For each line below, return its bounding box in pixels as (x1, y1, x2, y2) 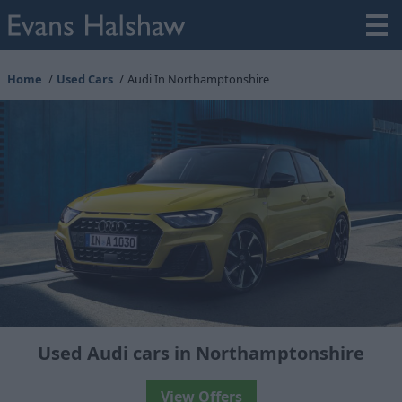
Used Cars (57, 71, 113, 87)
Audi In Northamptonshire (127, 71, 269, 87)
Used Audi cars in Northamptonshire (38, 341, 364, 365)
